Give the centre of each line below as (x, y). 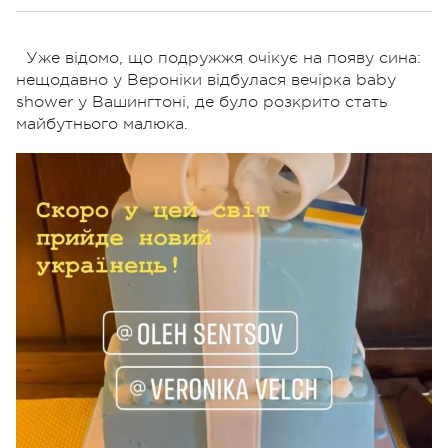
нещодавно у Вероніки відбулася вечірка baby (206, 79)
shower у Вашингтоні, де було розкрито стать (201, 101)
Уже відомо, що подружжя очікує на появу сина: (223, 57)
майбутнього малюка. (102, 123)
